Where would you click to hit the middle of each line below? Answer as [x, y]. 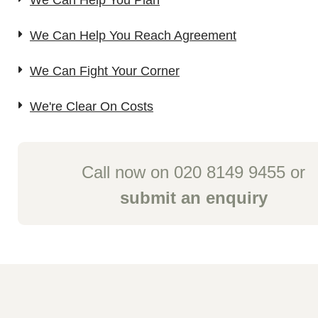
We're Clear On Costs [92, 106]
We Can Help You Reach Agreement [133, 35]
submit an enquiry [193, 198]
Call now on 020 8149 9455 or [193, 172]
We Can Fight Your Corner [105, 71]
